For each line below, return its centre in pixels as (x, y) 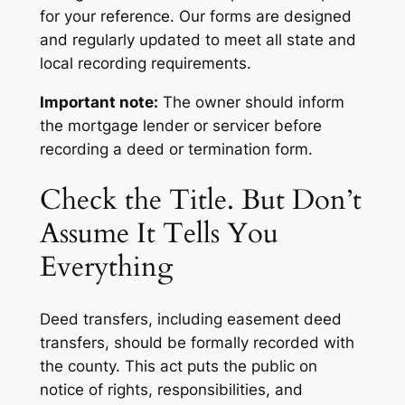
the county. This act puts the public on (178, 367)
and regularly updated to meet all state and (198, 39)
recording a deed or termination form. (176, 149)
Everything (106, 267)
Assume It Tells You (159, 234)
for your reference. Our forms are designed (195, 16)
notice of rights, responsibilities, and (171, 390)
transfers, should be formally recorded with (197, 343)
